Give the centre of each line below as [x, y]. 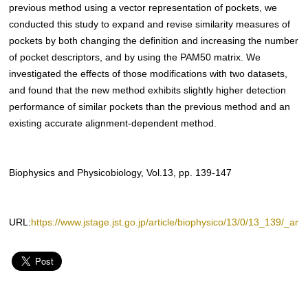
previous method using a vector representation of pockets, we [143, 8]
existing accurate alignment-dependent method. [113, 123]
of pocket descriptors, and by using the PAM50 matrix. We [135, 57]
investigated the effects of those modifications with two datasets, [148, 74]
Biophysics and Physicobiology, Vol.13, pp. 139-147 [121, 173]
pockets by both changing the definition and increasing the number [154, 41]
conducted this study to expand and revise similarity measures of [150, 24]
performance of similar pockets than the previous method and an [150, 107]
